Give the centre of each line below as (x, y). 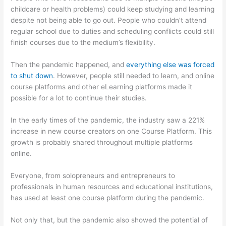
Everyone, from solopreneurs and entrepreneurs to (93, 175)
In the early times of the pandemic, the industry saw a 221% (108, 120)
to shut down (32, 76)
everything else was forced (171, 65)
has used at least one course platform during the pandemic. (108, 197)
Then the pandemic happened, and (69, 65)
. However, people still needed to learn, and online (134, 76)
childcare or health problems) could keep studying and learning (113, 9)
